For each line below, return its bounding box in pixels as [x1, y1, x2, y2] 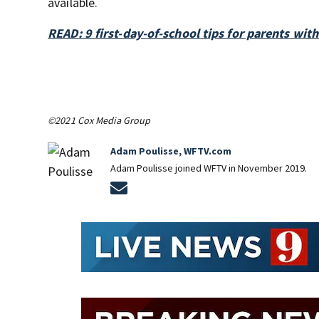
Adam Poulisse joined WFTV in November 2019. [110, 162, 308, 174]
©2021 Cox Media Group [48, 114, 151, 127]
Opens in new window [127, 178, 244, 194]
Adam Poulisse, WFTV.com [110, 145, 232, 157]
